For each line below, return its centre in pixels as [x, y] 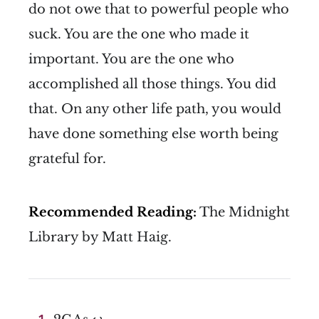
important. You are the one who [131, 59]
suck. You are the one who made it [139, 34]
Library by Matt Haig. [100, 237]
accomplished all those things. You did [152, 84]
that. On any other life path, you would [155, 109]
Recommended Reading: [113, 212]
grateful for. [67, 158]
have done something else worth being [153, 134]
